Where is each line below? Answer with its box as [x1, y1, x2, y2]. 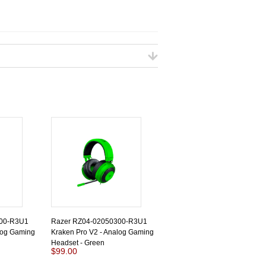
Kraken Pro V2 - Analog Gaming [51, 228, 154, 236]
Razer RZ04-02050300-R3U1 [51, 217, 147, 226]
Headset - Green [51, 239, 104, 247]
